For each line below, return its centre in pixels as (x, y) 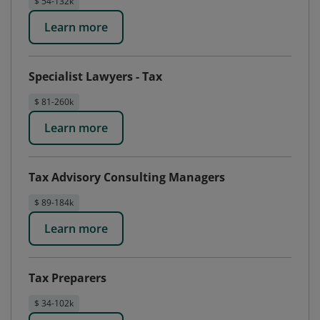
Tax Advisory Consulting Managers (127, 177)
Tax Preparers (67, 278)
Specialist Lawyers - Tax (95, 76)
